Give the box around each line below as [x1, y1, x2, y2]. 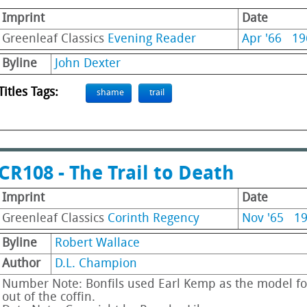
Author [2, 258, 40, 271]
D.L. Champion [55, 258, 137, 271]
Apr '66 [242, 33, 282, 46]
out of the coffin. [2, 291, 95, 304]
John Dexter [55, 58, 121, 71]
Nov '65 [242, 212, 284, 225]
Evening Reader [108, 33, 196, 46]
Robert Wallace [55, 237, 140, 250]
